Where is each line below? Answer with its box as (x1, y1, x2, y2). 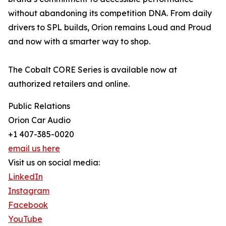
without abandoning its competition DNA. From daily (8, 8, 212, 19)
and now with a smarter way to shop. (8, 36, 150, 47)
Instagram (8, 186, 49, 196)
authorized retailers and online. (8, 79, 130, 89)
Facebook (8, 200, 48, 210)
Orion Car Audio (8, 115, 71, 126)
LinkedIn (8, 172, 43, 182)
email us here (8, 143, 60, 154)
